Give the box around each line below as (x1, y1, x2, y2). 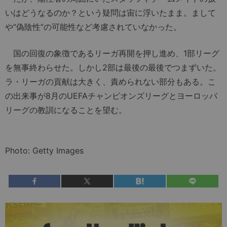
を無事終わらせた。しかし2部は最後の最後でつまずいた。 (5, 62, 221, 73)
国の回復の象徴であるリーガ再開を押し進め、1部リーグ (5, 48, 219, 59)
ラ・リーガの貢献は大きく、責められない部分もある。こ (5, 77, 216, 87)
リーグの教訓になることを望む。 (5, 105, 127, 116)
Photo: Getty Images (5, 145, 84, 156)
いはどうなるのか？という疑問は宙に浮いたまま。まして (5, 8, 216, 18)
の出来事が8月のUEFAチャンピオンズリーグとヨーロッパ (5, 91, 217, 101)
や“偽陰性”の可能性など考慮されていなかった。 (5, 22, 181, 32)
